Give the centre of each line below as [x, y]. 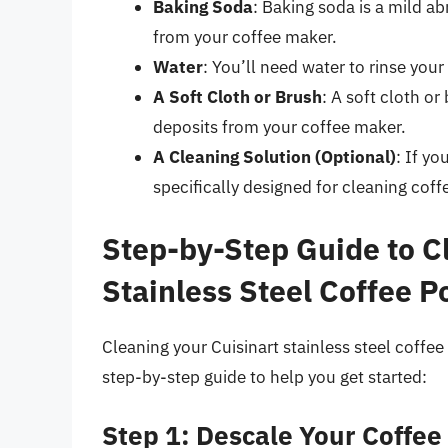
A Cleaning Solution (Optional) [274, 157]
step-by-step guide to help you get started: [264, 376]
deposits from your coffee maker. [279, 127]
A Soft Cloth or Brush [237, 97]
